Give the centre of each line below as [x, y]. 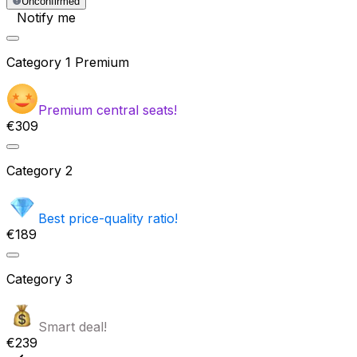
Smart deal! [73, 327]
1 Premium [97, 63]
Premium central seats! [108, 110]
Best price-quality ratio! [108, 219]
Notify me [46, 18]
